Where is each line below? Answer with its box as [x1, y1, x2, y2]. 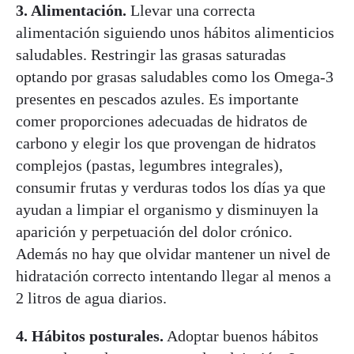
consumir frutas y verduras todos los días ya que [16, 178, 326, 196]
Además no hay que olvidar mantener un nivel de [16, 244, 330, 262]
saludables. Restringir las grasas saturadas [16, 45, 286, 63]
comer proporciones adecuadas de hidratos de [16, 111, 307, 130]
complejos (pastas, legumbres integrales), [16, 156, 283, 174]
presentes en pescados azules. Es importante [16, 89, 299, 107]
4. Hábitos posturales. [16, 326, 164, 345]
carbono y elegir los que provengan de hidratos [16, 134, 316, 152]
